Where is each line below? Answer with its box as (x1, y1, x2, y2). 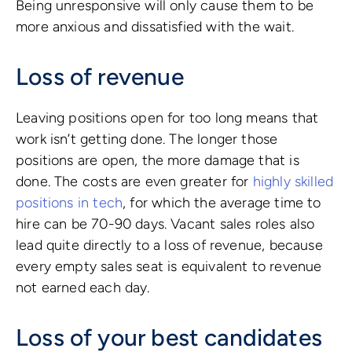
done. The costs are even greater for (16, 172, 253, 190)
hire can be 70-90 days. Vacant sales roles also (16, 214, 315, 233)
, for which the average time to (123, 193, 321, 211)
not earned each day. (16, 278, 150, 296)
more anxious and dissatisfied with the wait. (16, 17, 294, 35)
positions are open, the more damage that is (16, 151, 299, 169)
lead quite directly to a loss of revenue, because (16, 236, 323, 254)
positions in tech (16, 193, 123, 211)
